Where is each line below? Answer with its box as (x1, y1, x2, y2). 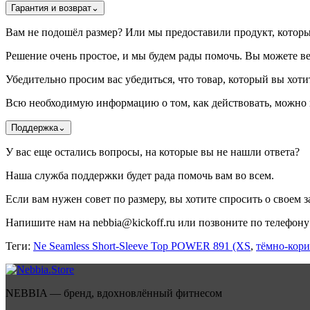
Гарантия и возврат (11, 2, 91, 13)
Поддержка (11, 122, 58, 133)
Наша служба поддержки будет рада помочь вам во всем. (6, 169, 274, 181)
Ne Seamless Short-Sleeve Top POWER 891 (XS (33, 239, 250, 252)
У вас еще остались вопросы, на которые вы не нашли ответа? (6, 145, 300, 158)
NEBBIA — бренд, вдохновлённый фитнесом (6, 286, 222, 299)
